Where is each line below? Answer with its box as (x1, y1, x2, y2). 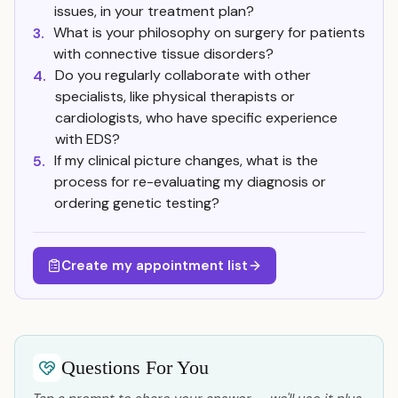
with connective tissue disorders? (53, 44, 274, 63)
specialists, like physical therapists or (55, 87, 295, 106)
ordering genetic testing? (54, 194, 219, 212)
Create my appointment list (61, 257, 248, 275)
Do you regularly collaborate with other (55, 66, 311, 84)
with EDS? (55, 130, 120, 148)
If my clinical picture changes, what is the (54, 151, 318, 170)
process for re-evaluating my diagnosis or (54, 172, 326, 191)
